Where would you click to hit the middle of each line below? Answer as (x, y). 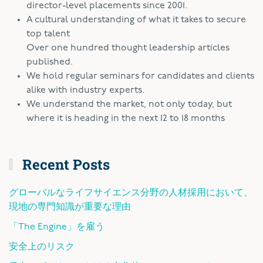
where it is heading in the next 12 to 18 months (126, 118)
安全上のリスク (42, 247)
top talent (48, 34)
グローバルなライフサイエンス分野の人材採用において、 (131, 193)
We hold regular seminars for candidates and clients (140, 76)
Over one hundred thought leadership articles (128, 48)
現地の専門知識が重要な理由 (70, 207)
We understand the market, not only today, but (129, 104)
